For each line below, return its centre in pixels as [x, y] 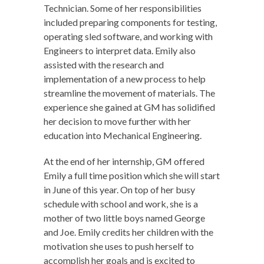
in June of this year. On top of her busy [119, 189]
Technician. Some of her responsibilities [123, 8]
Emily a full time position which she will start [132, 175]
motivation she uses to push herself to [119, 246]
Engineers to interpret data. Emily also [120, 50]
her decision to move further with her [117, 121]
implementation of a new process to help [125, 78]
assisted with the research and [104, 64]
